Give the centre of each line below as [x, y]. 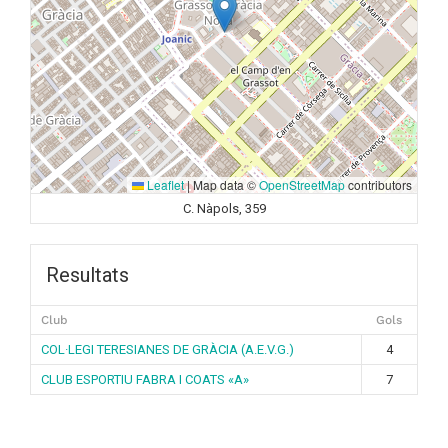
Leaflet [164, 184]
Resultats [87, 274]
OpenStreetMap [302, 184]
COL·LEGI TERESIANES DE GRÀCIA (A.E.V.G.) [167, 349]
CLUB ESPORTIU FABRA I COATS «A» [145, 379]
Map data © [224, 184]
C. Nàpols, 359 [224, 208]
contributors [378, 184]
